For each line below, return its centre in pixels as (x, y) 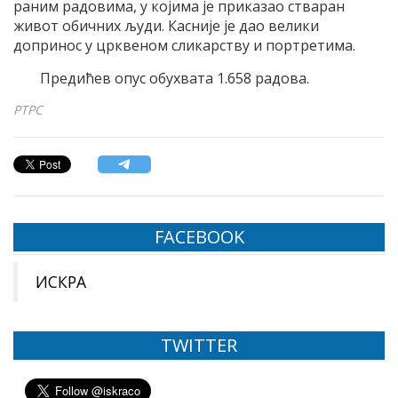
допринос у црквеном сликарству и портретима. (184, 45)
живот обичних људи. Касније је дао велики (166, 25)
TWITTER (199, 345)
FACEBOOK (199, 236)
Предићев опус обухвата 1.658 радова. (175, 78)
